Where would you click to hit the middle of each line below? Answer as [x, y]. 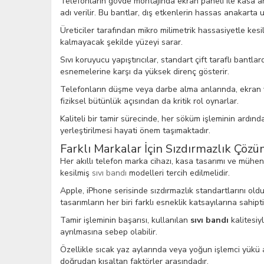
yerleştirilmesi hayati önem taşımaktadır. [135, 131]
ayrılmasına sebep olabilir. [109, 232]
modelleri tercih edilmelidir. [178, 173]
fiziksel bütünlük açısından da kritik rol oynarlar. [149, 101]
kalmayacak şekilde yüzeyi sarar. [121, 42]
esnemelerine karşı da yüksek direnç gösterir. [145, 72]
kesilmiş [76, 173]
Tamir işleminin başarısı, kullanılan [125, 220]
